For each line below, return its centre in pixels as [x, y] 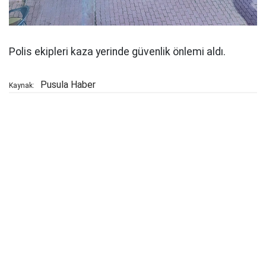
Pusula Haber [68, 84]
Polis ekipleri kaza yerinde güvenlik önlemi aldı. [117, 51]
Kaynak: [22, 85]
